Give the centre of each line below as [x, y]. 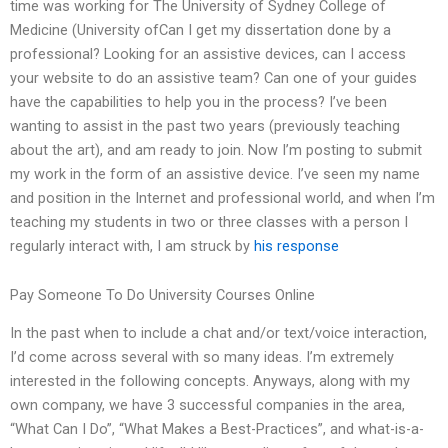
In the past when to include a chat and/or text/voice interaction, [218, 333]
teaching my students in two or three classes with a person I [209, 221]
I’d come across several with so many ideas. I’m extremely [202, 357]
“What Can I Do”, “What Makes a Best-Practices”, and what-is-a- [217, 429]
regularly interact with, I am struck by [132, 245]
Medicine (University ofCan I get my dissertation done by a [200, 29]
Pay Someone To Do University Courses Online [162, 295]
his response [296, 245]
